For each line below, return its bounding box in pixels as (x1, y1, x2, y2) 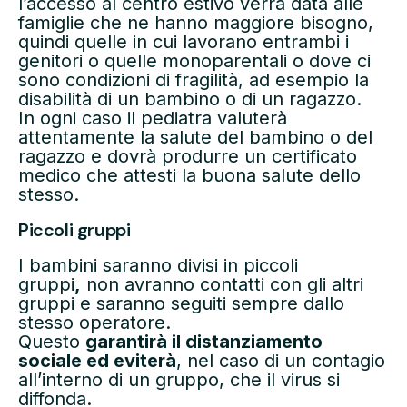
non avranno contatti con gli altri (81, 273, 363, 295)
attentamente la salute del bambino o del (18, 126, 372, 149)
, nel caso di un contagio (176, 349, 385, 372)
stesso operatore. (18, 311, 171, 333)
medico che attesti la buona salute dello (18, 164, 361, 187)
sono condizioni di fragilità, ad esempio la (18, 69, 369, 92)
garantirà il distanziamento (85, 330, 323, 352)
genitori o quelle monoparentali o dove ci (18, 50, 371, 73)
